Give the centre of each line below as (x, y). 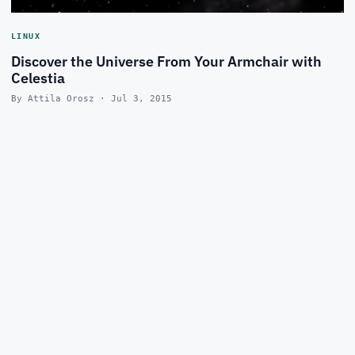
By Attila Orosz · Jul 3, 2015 (92, 98)
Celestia (38, 78)
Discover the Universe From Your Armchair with (166, 61)
